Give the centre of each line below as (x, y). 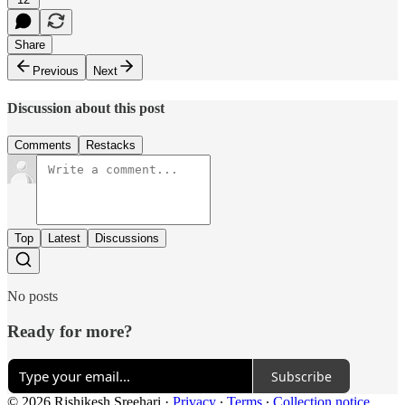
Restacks (111, 145)
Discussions (127, 238)
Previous (56, 71)
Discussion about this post (86, 108)
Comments (43, 145)
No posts (33, 296)
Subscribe (301, 376)
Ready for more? (70, 331)
